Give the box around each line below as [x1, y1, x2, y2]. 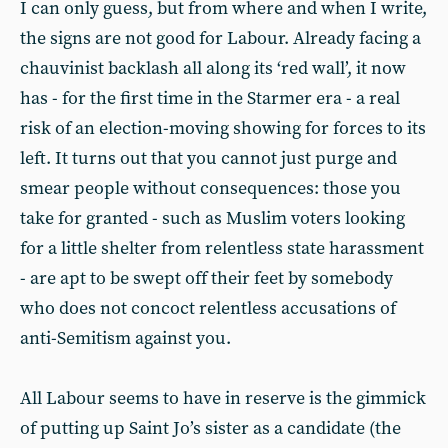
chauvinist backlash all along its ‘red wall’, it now [20, 57, 406, 80]
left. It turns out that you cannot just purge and [20, 147, 397, 170]
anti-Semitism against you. [20, 327, 231, 350]
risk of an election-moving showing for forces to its [20, 117, 426, 140]
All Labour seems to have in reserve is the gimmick [20, 387, 426, 410]
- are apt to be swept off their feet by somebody [20, 267, 393, 290]
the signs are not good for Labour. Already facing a [20, 27, 421, 50]
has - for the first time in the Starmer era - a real [20, 87, 400, 110]
